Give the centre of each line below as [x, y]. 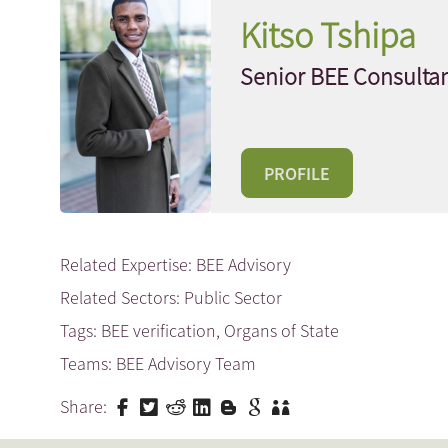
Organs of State [281, 331]
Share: [83, 407]
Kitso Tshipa [327, 35]
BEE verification [158, 331]
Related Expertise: [128, 265]
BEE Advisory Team [186, 364]
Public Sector [233, 298]
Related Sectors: [122, 298]
